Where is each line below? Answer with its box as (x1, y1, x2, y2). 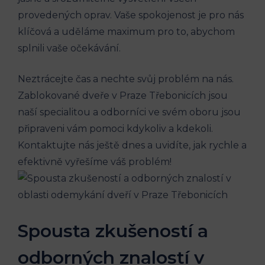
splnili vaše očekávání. (18, 42, 121, 54)
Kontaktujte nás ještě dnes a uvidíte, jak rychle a (18, 139, 247, 151)
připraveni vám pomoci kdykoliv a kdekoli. (18, 122, 213, 134)
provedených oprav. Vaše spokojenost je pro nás (18, 9, 244, 21)
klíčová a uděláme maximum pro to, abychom (18, 25, 235, 37)
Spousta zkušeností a (18, 219, 208, 242)
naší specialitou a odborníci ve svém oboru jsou (18, 106, 241, 118)
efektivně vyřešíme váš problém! (18, 156, 172, 167)
